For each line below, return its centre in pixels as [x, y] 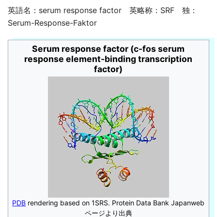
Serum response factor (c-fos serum [108, 48]
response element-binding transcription [108, 59]
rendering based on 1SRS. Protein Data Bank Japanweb [115, 202]
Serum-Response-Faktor [52, 23]
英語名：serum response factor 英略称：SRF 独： [103, 10]
